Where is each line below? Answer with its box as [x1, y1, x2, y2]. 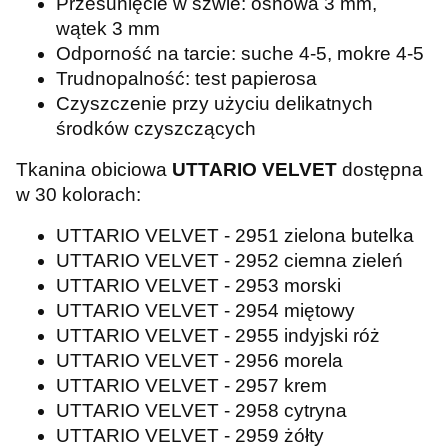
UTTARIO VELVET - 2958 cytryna [56, 399, 347, 421]
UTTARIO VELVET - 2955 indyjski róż [56, 324, 380, 346]
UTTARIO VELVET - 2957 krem [56, 374, 327, 396]
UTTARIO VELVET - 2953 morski [56, 274, 341, 296]
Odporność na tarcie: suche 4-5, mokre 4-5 [56, 42, 424, 64]
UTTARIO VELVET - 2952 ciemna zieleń [56, 249, 403, 271]
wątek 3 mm [56, 17, 160, 39]
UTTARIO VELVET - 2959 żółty [56, 424, 324, 446]
